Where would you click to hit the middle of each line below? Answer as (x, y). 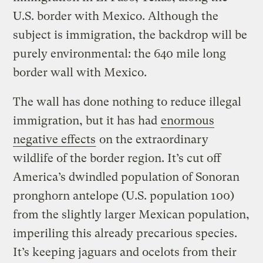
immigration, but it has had (87, 120)
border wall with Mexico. (80, 72)
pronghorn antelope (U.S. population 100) (124, 195)
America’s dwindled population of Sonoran (127, 177)
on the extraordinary (153, 139)
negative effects (55, 139)
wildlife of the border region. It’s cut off (117, 158)
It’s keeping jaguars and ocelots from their (125, 252)
